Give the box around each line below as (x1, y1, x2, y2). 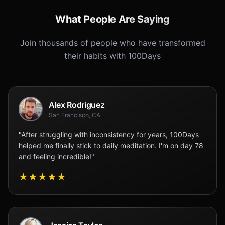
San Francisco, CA (49, 111, 100, 119)
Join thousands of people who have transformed (20, 38, 205, 48)
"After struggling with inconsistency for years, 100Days (19, 130, 199, 139)
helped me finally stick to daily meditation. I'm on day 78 (19, 141, 203, 150)
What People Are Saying (55, 13, 170, 25)
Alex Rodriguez (49, 100, 105, 110)
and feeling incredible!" (19, 152, 94, 161)
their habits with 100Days (64, 51, 161, 61)
